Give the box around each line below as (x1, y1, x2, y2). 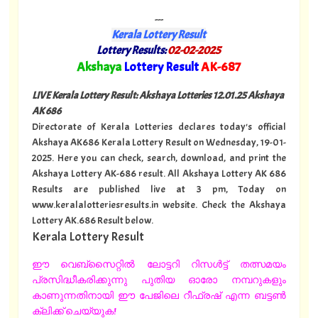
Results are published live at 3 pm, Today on (31, 182, 286, 195)
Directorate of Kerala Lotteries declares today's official (31, 119, 286, 133)
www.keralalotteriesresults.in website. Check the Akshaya (31, 197, 286, 211)
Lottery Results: (97, 43, 167, 58)
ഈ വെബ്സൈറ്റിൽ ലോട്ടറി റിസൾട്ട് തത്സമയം (31, 258, 286, 271)
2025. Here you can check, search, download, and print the (31, 150, 286, 164)
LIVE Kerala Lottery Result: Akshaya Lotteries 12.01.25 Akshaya (31, 88, 284, 102)
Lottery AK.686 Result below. (31, 213, 153, 226)
